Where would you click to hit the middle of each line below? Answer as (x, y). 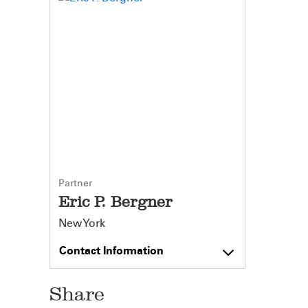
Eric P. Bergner (115, 202)
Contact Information (111, 251)
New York (82, 223)
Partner (75, 183)
